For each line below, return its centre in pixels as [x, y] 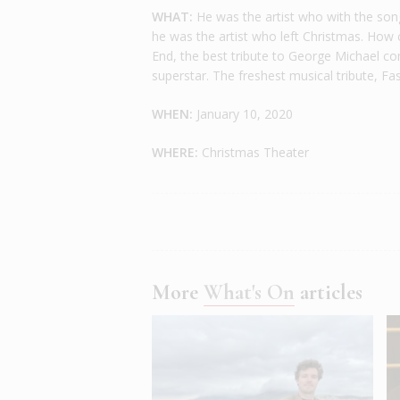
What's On [250, 293]
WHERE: [175, 153]
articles [329, 293]
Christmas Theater [254, 153]
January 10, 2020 [243, 114]
